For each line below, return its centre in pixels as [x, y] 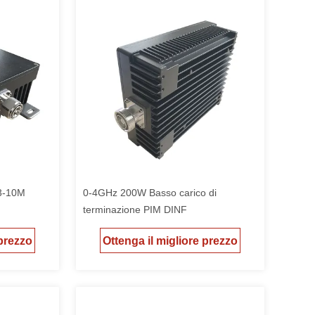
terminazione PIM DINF [135, 210]
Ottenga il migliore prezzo [170, 241]
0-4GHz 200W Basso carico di [150, 193]
